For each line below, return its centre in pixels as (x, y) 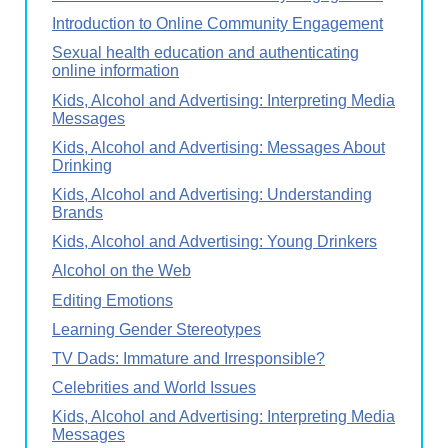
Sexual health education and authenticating (205, 53)
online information (115, 71)
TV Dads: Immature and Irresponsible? (188, 358)
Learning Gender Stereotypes (156, 329)
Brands (77, 212)
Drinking (82, 165)
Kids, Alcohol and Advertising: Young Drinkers (214, 242)
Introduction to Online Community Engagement (217, 24)
